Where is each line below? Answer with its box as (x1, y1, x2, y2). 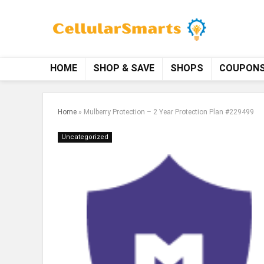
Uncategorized (61, 133, 108, 141)
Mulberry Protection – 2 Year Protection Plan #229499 (84, 108, 254, 117)
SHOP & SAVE (93, 62, 154, 74)
